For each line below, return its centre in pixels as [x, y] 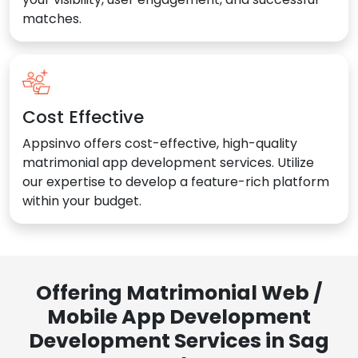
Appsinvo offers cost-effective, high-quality [160, 144]
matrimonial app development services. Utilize [168, 163]
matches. [52, 19]
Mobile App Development [179, 317]
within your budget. [82, 201]
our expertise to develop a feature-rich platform [176, 182]
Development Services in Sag [179, 341]
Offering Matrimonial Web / [179, 293]
